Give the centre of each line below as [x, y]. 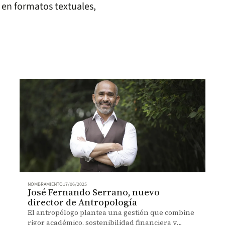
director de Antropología [82, 202]
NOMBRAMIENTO [45, 184]
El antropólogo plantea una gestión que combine [111, 212]
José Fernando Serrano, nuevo [93, 192]
